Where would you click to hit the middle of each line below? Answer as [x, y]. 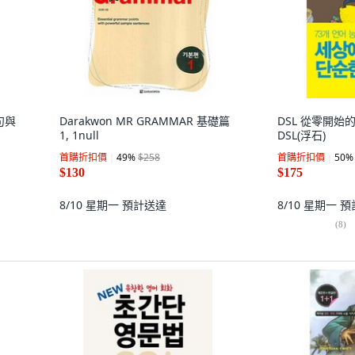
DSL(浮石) [302, 135]
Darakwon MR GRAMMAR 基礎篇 [145, 121]
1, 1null [79, 135]
